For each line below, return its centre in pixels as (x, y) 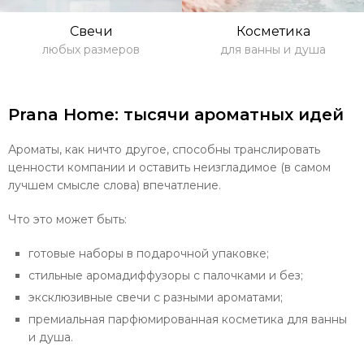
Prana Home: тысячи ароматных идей (176, 115)
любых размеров (91, 50)
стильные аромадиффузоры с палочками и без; (166, 275)
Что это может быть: (67, 219)
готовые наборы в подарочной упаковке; (149, 253)
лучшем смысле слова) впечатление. (115, 185)
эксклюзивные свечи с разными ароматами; (156, 297)
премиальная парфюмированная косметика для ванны (188, 319)
